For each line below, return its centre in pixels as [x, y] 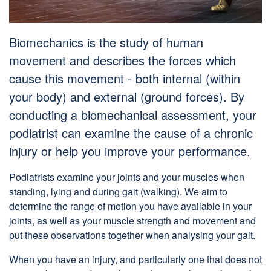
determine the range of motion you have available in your [130, 206]
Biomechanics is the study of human [106, 42]
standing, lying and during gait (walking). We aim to [118, 192]
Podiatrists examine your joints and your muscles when [127, 177]
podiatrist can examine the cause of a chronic [131, 133]
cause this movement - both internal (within [125, 79]
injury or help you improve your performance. [130, 151]
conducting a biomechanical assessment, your [133, 115]
